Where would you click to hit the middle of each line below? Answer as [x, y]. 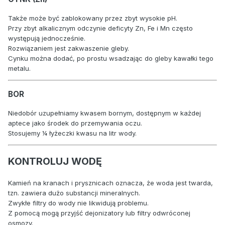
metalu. [19, 68]
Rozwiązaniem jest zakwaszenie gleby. [69, 48]
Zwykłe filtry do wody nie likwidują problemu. [78, 203]
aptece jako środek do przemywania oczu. [75, 123]
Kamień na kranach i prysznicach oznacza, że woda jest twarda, [110, 183]
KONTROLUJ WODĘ [55, 161]
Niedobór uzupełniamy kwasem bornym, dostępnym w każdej [104, 113]
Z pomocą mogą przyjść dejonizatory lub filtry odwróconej [99, 213]
